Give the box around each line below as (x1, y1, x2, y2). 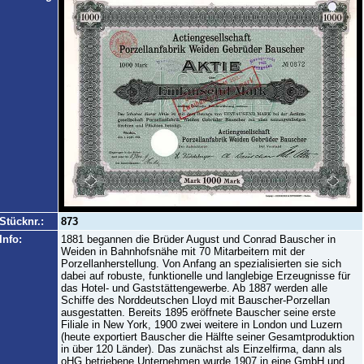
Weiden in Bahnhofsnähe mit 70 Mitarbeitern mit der (60, 245, 305, 258)
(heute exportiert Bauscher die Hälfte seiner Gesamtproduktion (60, 331, 354, 343)
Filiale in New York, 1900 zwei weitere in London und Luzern (60, 318, 342, 331)
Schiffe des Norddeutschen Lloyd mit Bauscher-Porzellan (60, 294, 330, 306)
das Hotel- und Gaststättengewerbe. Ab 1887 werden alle (60, 282, 327, 294)
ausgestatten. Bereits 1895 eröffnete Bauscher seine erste (60, 306, 336, 318)
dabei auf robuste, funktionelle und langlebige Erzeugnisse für (60, 270, 350, 282)
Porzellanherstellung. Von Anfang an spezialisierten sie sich (60, 258, 341, 270)
